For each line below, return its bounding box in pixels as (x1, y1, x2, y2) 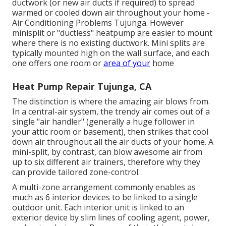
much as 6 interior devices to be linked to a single (12, 191, 198, 203)
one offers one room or (12, 57, 103, 69)
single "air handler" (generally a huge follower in (12, 116, 195, 127)
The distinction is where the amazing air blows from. (12, 95, 210, 107)
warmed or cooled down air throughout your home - (12, 7, 210, 18)
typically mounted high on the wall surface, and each (12, 47, 209, 59)
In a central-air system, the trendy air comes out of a (12, 105, 210, 117)
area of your (103, 57, 150, 69)
